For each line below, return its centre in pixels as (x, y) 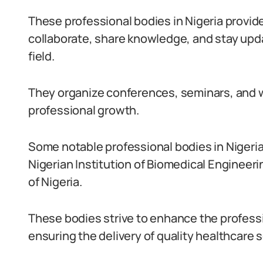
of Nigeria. (55, 182)
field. (41, 56)
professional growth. (84, 110)
